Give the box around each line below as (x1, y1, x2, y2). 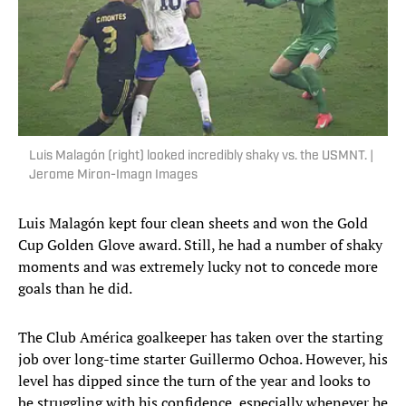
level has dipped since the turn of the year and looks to (18, 371, 371, 391)
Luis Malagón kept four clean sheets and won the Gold (18, 213, 368, 234)
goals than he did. (18, 278, 132, 299)
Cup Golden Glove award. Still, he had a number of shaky (18, 235, 382, 256)
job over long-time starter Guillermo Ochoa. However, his (18, 349, 388, 370)
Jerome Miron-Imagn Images (29, 169, 198, 183)
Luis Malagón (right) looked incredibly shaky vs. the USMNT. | (29, 150, 373, 164)
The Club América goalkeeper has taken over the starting (18, 327, 382, 348)
